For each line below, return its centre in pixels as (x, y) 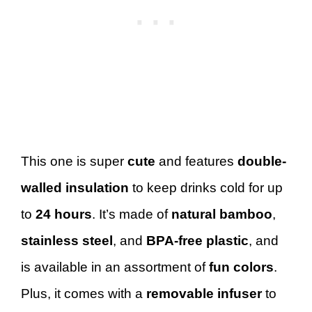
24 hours (64, 214)
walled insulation (75, 188)
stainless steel (67, 241)
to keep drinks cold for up (206, 188)
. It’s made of (132, 214)
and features (196, 161)
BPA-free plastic (196, 241)
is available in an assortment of (115, 267)
